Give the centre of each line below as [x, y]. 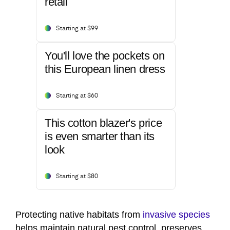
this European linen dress [105, 69]
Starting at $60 [77, 96]
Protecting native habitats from [79, 215]
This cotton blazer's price [103, 123]
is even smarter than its [100, 137]
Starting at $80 [77, 177]
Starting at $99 [77, 29]
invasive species [176, 215]
